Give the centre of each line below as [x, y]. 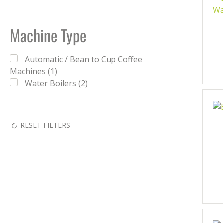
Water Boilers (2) [56, 83]
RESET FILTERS [45, 125]
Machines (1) [34, 71]
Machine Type [48, 35]
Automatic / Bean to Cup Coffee [84, 59]
